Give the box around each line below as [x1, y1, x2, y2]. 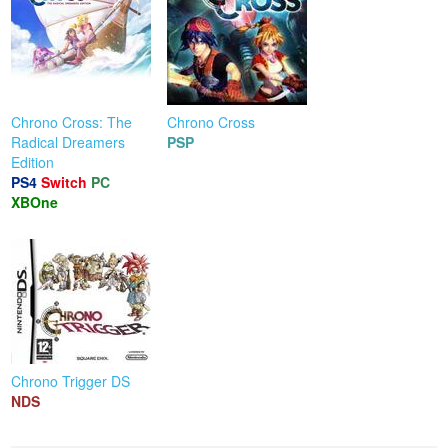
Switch [41, 171, 88, 192]
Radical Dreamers [11, 131, 126, 152]
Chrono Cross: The [11, 111, 133, 132]
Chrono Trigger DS [11, 370, 131, 391]
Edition [11, 151, 55, 172]
